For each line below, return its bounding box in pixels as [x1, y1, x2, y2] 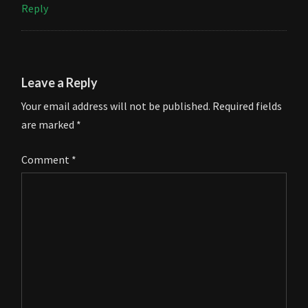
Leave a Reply [21, 74, 98, 90]
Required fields [212, 98, 282, 113]
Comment [21, 152, 71, 166]
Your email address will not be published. [21, 98, 210, 113]
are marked [21, 117, 76, 131]
